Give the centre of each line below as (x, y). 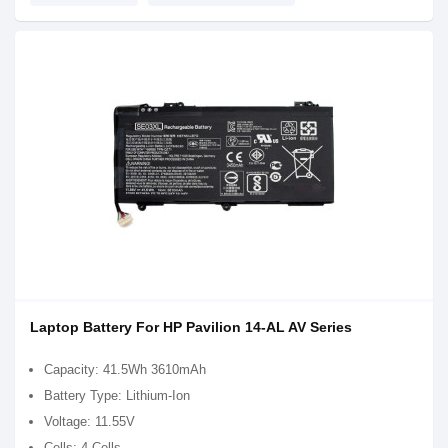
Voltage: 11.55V (89, 421)
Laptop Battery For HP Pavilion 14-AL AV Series (191, 327)
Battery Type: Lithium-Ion (117, 395)
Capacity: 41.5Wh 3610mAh (125, 369)
